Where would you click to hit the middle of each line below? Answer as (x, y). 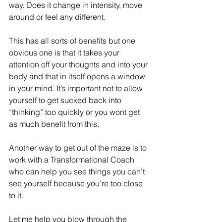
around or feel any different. (57, 17)
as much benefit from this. (54, 124)
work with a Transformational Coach (73, 159)
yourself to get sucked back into (66, 100)
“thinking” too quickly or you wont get (75, 112)
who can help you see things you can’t (78, 171)
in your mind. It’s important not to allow (77, 88)
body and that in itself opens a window (78, 76)
